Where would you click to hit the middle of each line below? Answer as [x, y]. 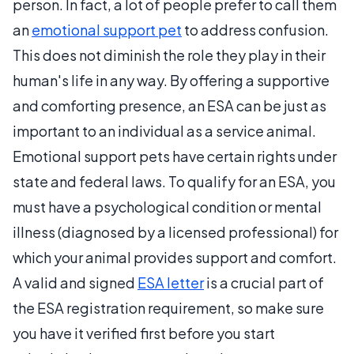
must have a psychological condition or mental [167, 207]
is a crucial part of [264, 283]
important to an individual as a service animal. [164, 131]
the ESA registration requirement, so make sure [168, 308]
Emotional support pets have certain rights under [175, 156]
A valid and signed [75, 283]
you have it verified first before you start [144, 333]
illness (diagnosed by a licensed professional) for [175, 232]
